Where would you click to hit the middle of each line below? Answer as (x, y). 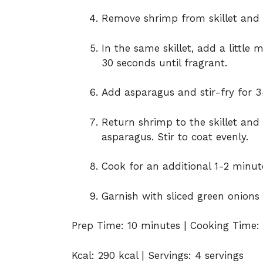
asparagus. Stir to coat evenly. (175, 136)
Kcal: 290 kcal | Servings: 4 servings (158, 255)
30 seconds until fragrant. (164, 63)
